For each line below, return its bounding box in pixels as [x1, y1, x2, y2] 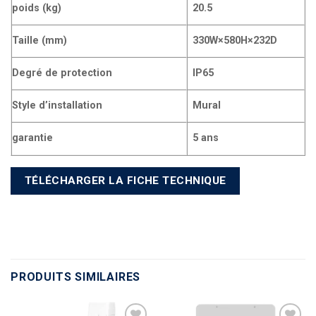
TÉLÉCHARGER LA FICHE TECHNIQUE [24, 174, 226, 187]
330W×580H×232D [193, 34, 278, 47]
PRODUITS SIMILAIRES [11, 270, 141, 284]
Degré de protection [12, 66, 112, 79]
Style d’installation [12, 99, 102, 111]
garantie [12, 131, 53, 144]
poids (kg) [12, 1, 61, 14]
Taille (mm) [12, 34, 67, 47]
